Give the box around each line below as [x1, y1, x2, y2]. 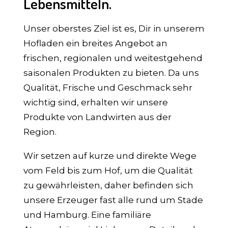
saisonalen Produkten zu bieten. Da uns [23, 68, 199, 78]
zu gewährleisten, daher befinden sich [23, 180, 193, 190]
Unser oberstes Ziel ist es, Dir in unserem [23, 23, 205, 34]
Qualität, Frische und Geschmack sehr [23, 82, 192, 93]
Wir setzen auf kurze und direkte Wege [23, 151, 196, 161]
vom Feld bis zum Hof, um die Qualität [23, 165, 193, 176]
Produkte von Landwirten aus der [23, 112, 172, 122]
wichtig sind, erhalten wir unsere [23, 97, 168, 107]
